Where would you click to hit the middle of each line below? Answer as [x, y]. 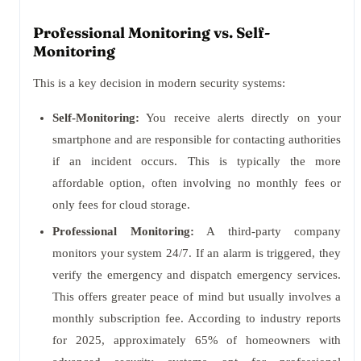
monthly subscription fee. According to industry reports [197, 318]
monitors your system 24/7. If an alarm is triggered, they [197, 253]
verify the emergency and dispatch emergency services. [197, 275]
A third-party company [267, 231]
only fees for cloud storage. [121, 205]
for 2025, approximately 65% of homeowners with [197, 340]
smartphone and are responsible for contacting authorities [197, 139]
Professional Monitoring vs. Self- [151, 33]
